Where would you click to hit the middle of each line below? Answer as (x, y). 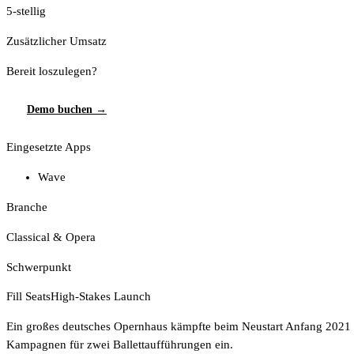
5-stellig (26, 11)
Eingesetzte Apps (49, 147)
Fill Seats (28, 297)
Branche (27, 207)
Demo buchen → (66, 109)
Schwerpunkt (39, 267)
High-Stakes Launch (101, 297)
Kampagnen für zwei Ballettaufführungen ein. (120, 345)
